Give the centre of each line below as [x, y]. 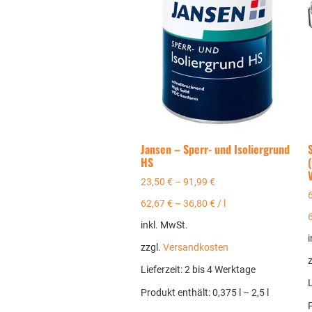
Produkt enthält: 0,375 [189, 292]
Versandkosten [195, 248]
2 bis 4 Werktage [220, 270]
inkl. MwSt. [164, 226]
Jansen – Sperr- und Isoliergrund [215, 149]
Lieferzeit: [162, 270]
